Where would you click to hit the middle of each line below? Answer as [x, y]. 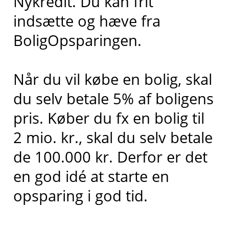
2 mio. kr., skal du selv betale [113, 138]
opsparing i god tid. [80, 196]
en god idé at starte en [91, 176]
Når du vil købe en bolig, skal [112, 79]
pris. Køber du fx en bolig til [109, 118]
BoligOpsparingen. [77, 40]
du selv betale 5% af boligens [113, 99]
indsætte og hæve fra [87, 20]
